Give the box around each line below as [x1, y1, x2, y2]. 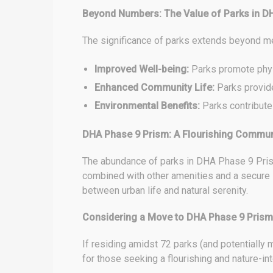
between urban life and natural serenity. [82, 185, 248, 196]
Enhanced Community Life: [94, 82, 214, 93]
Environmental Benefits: [94, 100, 200, 112]
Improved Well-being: [94, 63, 189, 75]
